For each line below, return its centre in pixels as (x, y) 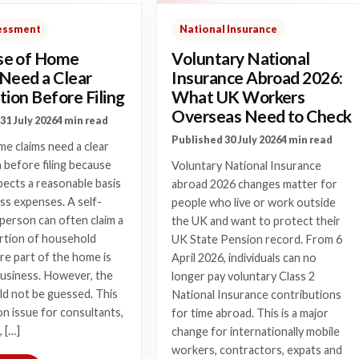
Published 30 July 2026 (227, 139)
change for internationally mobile (256, 331)
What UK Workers (238, 96)
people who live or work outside (254, 202)
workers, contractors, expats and (257, 349)
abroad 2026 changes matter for (255, 184)
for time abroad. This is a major (250, 313)
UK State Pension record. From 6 (257, 239)
